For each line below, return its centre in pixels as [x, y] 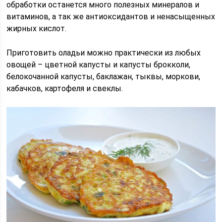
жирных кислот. [37, 28]
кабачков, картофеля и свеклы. [65, 88]
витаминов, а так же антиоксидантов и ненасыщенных [111, 17]
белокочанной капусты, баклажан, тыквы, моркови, [104, 77]
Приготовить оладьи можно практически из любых [104, 53]
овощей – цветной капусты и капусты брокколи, [99, 65]
